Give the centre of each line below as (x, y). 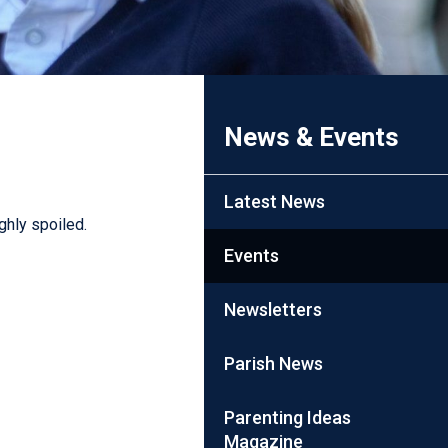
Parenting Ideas (288, 417)
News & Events (312, 136)
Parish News (274, 363)
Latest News (275, 201)
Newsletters (273, 309)
